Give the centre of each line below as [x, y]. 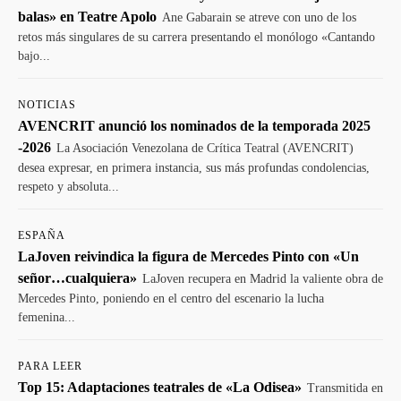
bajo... [34, 56]
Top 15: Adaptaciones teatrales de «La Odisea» [160, 387]
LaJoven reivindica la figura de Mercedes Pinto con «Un [188, 256]
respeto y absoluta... [68, 187]
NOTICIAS [47, 105]
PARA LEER [50, 366]
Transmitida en [345, 388]
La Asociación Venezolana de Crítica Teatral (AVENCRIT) [205, 148]
